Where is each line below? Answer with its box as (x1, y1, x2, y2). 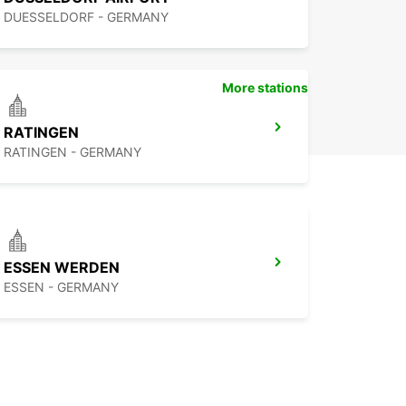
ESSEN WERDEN (4, 258, 120, 277)
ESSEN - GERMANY (4, 279, 119, 295)
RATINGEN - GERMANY (4, 144, 141, 160)
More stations (222, 80, 308, 96)
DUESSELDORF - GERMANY (4, 9, 169, 25)
